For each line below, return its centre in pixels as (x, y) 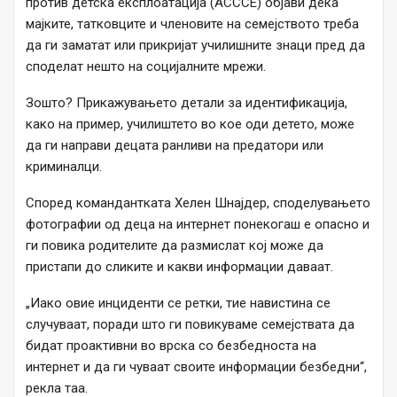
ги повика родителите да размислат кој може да (175, 246)
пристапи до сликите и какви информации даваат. (179, 267)
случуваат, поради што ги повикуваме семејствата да (190, 325)
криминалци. (64, 167)
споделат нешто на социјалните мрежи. (146, 67)
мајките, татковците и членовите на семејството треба (192, 24)
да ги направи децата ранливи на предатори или (175, 146)
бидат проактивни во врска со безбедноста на (171, 346)
